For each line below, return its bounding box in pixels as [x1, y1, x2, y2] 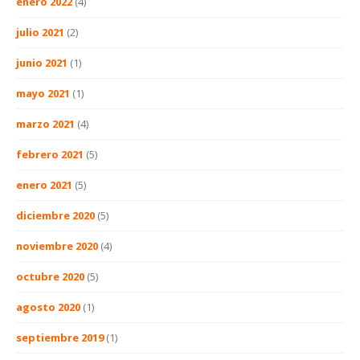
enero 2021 [16, 177, 72, 192]
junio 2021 [16, 55, 67, 70]
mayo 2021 [16, 85, 70, 100]
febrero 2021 [16, 146, 84, 162]
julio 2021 [16, 24, 64, 39]
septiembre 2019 [16, 329, 104, 345]
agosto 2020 [16, 299, 80, 314]
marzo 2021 [16, 116, 75, 131]
